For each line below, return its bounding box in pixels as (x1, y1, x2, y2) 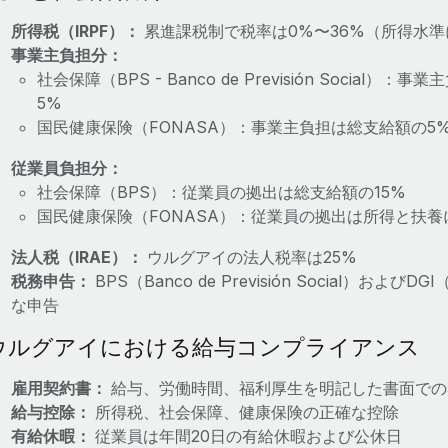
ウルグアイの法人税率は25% (146, 247, 357, 267)
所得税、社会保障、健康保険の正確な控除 (94, 402, 399, 422)
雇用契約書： (10, 378, 111, 398)
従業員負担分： (10, 158, 123, 178)
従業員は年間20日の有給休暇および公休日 (94, 426, 402, 446)
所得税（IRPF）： (10, 21, 144, 41)
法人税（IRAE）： (10, 247, 147, 267)
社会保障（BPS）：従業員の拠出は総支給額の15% (36, 182, 406, 202)
